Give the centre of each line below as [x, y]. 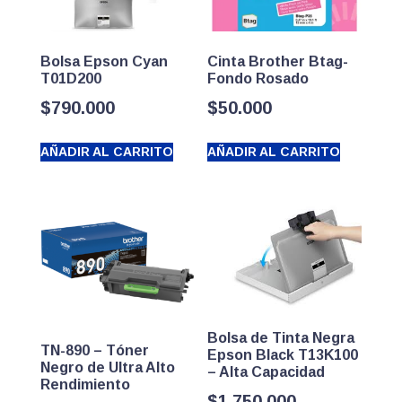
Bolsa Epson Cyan [104, 61]
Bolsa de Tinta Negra [281, 337]
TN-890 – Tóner [94, 351]
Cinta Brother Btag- [278, 61]
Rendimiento [85, 385]
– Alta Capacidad [267, 371]
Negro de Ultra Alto [107, 368]
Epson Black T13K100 [283, 354]
